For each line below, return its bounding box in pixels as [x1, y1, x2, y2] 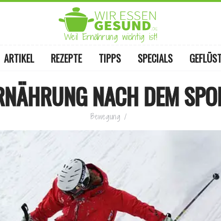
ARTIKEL [3, 51, 34, 66]
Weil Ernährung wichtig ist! [64, 31, 157, 43]
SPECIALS [137, 51, 173, 66]
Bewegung [91, 111, 120, 122]
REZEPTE [50, 51, 82, 66]
